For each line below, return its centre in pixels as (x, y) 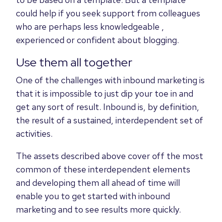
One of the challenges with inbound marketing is (110, 80)
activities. (34, 133)
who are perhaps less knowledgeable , (90, 26)
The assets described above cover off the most (110, 156)
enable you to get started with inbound (93, 196)
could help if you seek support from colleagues (108, 13)
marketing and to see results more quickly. (98, 209)
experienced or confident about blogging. (97, 40)
